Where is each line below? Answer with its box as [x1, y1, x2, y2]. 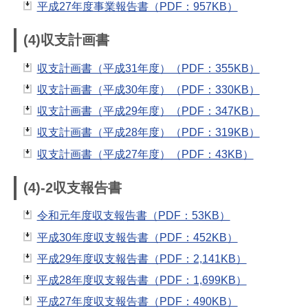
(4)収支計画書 [23, 32, 109, 48]
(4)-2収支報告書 [23, 180, 122, 196]
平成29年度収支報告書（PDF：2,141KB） [36, 252, 247, 265]
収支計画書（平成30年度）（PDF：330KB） [36, 83, 260, 96]
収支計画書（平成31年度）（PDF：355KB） [36, 62, 260, 74]
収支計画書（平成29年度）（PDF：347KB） [36, 105, 260, 118]
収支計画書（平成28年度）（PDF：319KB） [36, 126, 260, 139]
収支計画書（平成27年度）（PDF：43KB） [36, 148, 254, 160]
